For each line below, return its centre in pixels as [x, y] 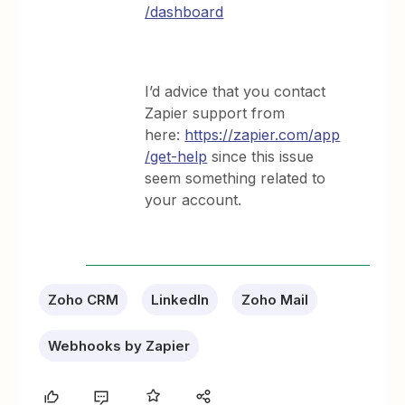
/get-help [176, 156]
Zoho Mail [275, 300]
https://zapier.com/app [263, 135]
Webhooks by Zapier [119, 346]
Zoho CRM [84, 300]
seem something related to [235, 178]
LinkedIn [180, 300]
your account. [193, 200]
